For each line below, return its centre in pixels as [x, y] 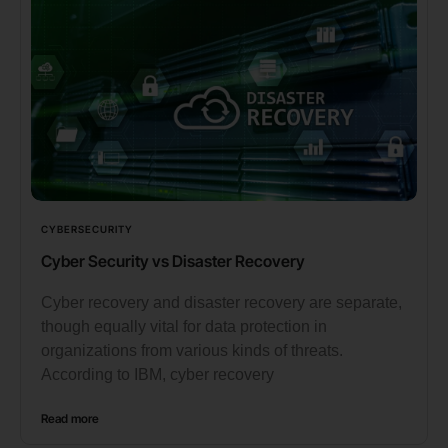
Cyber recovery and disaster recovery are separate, [221, 302]
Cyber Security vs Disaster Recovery [173, 260]
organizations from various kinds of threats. [192, 350]
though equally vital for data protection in [184, 326]
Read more [70, 418]
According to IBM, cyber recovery [157, 374]
